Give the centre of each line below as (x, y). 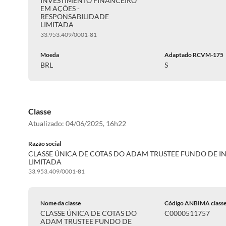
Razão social (45, 144)
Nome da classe (61, 203)
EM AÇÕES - (60, 8)
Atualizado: (47, 123)
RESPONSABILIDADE (75, 16)
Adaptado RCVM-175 (194, 55)
